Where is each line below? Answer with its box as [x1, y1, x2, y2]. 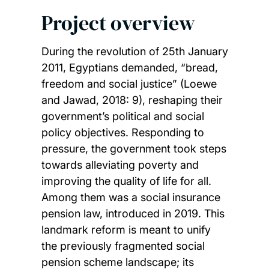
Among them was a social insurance [41, 191, 220, 204]
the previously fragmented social [41, 240, 205, 253]
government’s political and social [41, 110, 204, 123]
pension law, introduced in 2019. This [41, 207, 225, 220]
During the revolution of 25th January [41, 45, 228, 58]
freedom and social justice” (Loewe [41, 77, 217, 91]
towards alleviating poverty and [41, 159, 199, 172]
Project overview [41, 8, 195, 37]
